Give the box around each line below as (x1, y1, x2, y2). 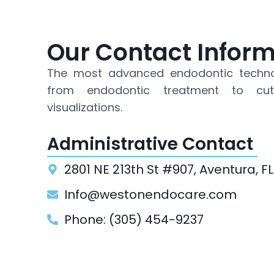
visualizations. (47, 100, 122, 115)
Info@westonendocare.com (64, 186, 237, 203)
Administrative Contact (47, 132, 253, 156)
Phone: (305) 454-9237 (64, 211, 204, 228)
